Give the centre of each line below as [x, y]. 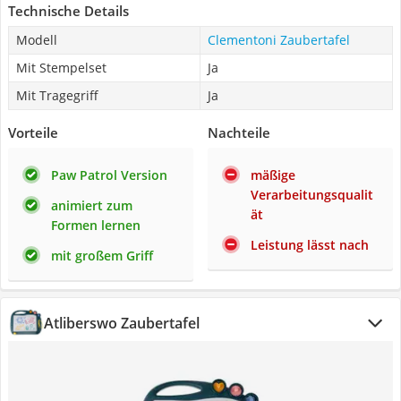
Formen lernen [96, 225]
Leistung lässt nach [310, 245]
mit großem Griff [102, 256]
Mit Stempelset [61, 68]
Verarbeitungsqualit [312, 195]
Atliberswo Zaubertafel [122, 323]
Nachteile [239, 132]
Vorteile [33, 132]
